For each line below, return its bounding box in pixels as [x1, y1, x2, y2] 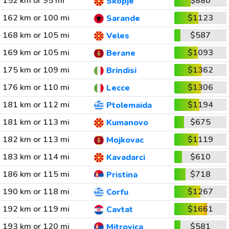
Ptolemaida [106, 100, 152, 111]
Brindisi [106, 65, 136, 77]
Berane [106, 48, 135, 59]
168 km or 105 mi [2, 30, 70, 41]
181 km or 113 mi [2, 117, 70, 128]
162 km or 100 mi [2, 12, 70, 24]
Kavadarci [106, 152, 145, 164]
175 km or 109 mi [2, 64, 70, 76]
